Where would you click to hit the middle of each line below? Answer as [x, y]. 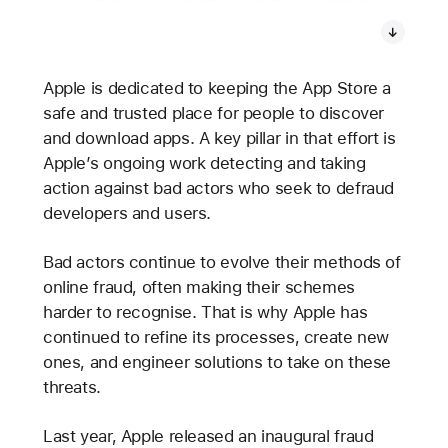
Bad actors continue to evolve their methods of [221, 262]
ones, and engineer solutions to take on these [217, 362]
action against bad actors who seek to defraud [218, 187]
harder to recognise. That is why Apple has [205, 312]
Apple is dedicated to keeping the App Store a [217, 87]
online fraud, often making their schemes [198, 287]
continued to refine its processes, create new [216, 337]
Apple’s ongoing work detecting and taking [204, 162]
